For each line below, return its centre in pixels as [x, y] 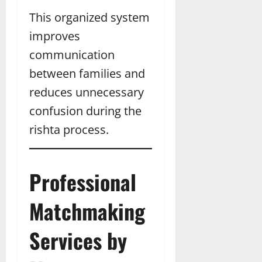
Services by [78, 240]
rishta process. [69, 129]
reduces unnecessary [87, 92]
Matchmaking [87, 211]
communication [72, 54]
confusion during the [85, 111]
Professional [83, 181]
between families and [87, 73]
